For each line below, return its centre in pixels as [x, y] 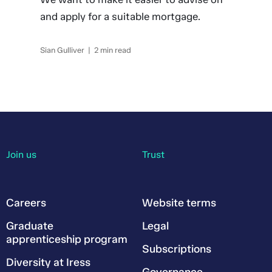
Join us [21, 155]
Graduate [29, 226]
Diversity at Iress [48, 262]
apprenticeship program [66, 239]
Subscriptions [176, 249]
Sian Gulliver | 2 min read [85, 50]
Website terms [179, 203]
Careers [26, 203]
